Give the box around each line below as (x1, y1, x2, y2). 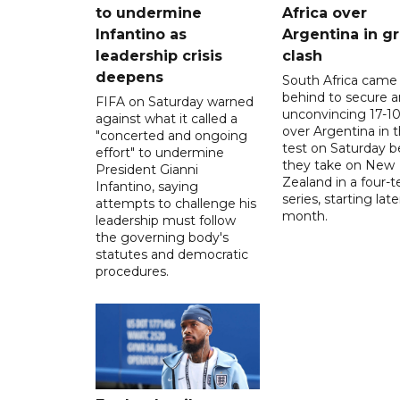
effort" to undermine (96, 144, 224, 161)
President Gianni (96, 161, 198, 178)
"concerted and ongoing (96, 127, 247, 144)
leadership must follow (96, 212, 236, 229)
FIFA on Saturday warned (96, 93, 254, 110)
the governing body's (96, 229, 229, 246)
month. (281, 207, 328, 224)
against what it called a (96, 110, 237, 127)
